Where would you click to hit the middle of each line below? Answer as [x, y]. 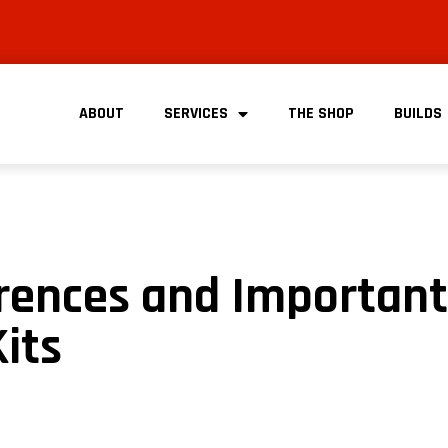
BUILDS [418, 113]
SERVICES [196, 113]
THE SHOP [321, 113]
